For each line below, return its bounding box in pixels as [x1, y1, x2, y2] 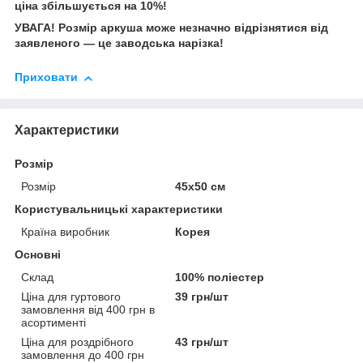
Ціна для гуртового [21, 289, 121, 303]
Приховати [15, 70, 78, 84]
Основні [15, 247, 61, 261]
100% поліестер [175, 270, 265, 284]
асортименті [21, 315, 86, 329]
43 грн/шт [175, 335, 229, 348]
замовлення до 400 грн [21, 348, 144, 361]
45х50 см [175, 179, 226, 193]
